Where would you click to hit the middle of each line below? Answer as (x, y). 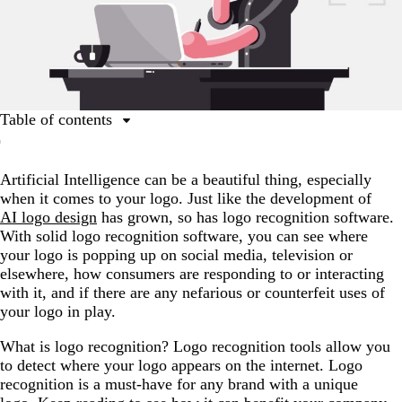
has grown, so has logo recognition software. (245, 217)
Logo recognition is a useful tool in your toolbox (192, 210)
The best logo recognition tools (135, 181)
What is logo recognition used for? (146, 151)
